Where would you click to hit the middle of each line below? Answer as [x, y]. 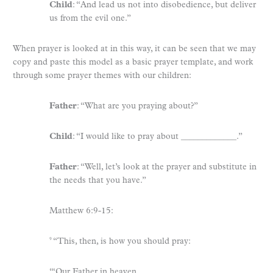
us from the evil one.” [90, 18]
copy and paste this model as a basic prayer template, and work [133, 62]
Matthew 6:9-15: [81, 211]
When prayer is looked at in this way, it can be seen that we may [134, 49]
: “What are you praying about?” [137, 106]
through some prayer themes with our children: [102, 76]
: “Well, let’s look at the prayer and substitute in [167, 167]
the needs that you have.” [98, 180]
